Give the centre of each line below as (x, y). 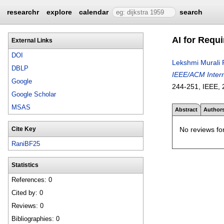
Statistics (25, 165)
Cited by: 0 (27, 193)
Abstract (186, 109)
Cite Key (23, 129)
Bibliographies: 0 (36, 219)
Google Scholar (34, 94)
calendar (94, 12)
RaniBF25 (26, 143)
